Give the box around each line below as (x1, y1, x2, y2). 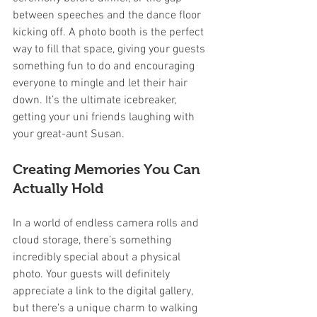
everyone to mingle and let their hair (13, 76, 190, 91)
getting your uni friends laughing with (13, 110, 197, 125)
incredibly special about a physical (13, 250, 183, 265)
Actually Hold (13, 180, 103, 196)
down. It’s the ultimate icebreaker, (13, 93, 179, 108)
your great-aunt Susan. (13, 127, 125, 142)
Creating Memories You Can (13, 161, 204, 177)
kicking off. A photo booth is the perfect (13, 25, 207, 40)
